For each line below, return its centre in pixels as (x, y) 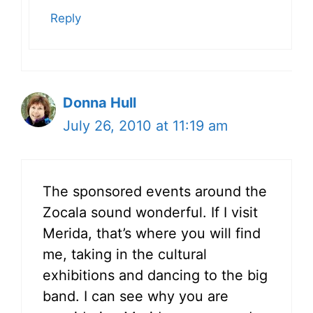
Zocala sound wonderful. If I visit (150, 212)
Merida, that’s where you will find (152, 233)
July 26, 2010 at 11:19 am (145, 125)
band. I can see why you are (136, 296)
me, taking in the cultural (125, 254)
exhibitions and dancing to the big (155, 275)
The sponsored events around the (155, 191)
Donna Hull (100, 102)
